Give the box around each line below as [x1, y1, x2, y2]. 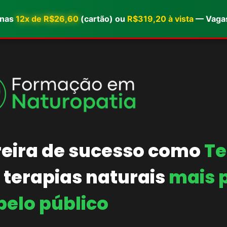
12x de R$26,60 [16, 14, 79, 24]
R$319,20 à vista [127, 14, 194, 24]
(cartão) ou [79, 14, 127, 24]
